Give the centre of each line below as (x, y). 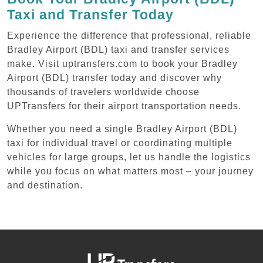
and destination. (45, 185)
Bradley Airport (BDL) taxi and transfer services (118, 49)
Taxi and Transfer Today (90, 14)
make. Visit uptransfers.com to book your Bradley (122, 63)
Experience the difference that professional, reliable (129, 35)
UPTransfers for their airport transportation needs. (124, 106)
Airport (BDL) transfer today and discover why (114, 77)
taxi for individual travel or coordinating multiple (120, 143)
